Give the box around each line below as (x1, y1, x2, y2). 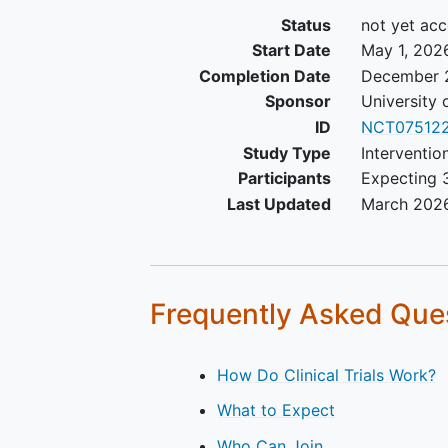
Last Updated (226, 193, 331, 214)
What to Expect (217, 400, 336, 421)
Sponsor (264, 91, 331, 112)
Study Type (242, 142, 331, 163)
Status (280, 14, 331, 35)
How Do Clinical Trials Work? (217, 365, 437, 386)
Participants (237, 168, 331, 189)
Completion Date (198, 65, 331, 86)
